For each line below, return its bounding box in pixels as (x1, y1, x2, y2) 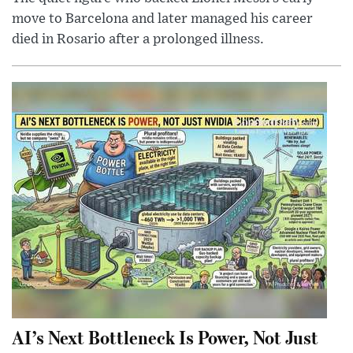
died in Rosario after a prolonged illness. (12, 32, 264, 46)
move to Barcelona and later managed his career (12, 11, 313, 26)
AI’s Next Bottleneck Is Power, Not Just (12, 324, 318, 349)
